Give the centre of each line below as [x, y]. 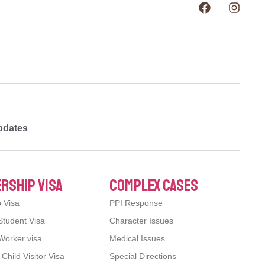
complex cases [154, 185]
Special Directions [143, 256]
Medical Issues [137, 238]
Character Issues [141, 220]
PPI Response [136, 203]
